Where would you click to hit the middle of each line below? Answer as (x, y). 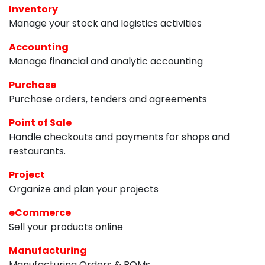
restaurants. (37, 151)
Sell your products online (66, 227)
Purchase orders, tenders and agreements (108, 99)
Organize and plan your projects (84, 189)
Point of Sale (40, 122)
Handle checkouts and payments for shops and (119, 137)
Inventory (33, 9)
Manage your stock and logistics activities (105, 23)
